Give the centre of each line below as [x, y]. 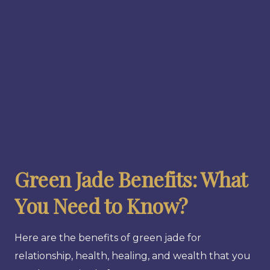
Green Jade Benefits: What [131, 179]
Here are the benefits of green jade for [108, 237]
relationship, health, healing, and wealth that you [133, 256]
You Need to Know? [101, 205]
